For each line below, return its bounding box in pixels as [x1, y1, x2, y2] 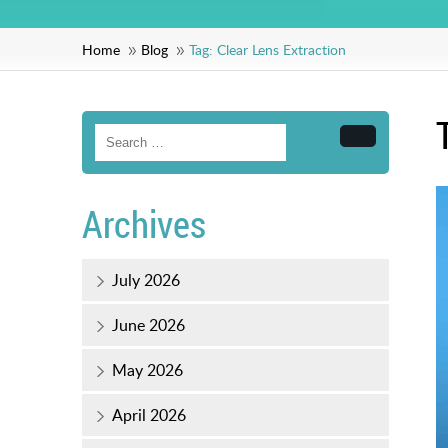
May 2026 [112, 359, 183, 382]
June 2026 [112, 314, 185, 337]
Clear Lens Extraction [217, 40, 346, 60]
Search [356, 135, 404, 152]
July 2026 [112, 269, 180, 292]
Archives [82, 199, 206, 250]
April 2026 [112, 404, 186, 427]
